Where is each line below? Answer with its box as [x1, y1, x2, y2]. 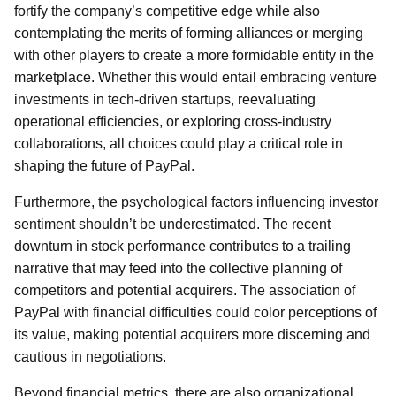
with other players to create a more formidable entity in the [14, 48, 374, 63]
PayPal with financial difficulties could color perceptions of [14, 305, 377, 320]
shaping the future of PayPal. [14, 158, 194, 173]
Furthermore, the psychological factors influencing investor [14, 194, 378, 209]
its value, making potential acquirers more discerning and [14, 327, 370, 342]
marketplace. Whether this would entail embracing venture [14, 70, 377, 85]
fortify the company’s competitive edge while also [14, 4, 320, 19]
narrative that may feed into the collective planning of [14, 261, 342, 276]
